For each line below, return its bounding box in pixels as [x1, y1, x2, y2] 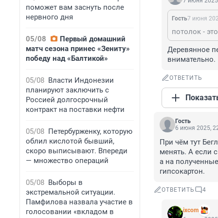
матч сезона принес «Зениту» [26, 44, 130, 53]
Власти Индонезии [48, 76, 114, 85]
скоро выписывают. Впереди [26, 146, 127, 155]
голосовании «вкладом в [26, 207, 114, 216]
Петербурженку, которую [48, 127, 132, 136]
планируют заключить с [26, 86, 109, 94]
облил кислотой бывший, [26, 137, 114, 145]
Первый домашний [60, 35, 126, 43]
